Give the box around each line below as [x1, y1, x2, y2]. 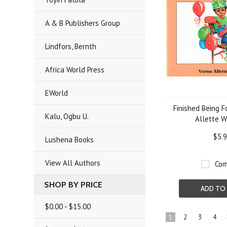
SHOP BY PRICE [44, 180, 103, 190]
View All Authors [45, 158, 101, 168]
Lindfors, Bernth [45, 42, 97, 51]
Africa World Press [45, 65, 105, 74]
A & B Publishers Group [45, 18, 121, 28]
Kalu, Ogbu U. [45, 111, 89, 121]
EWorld [45, 88, 68, 98]
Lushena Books [45, 135, 94, 144]
